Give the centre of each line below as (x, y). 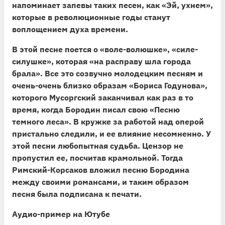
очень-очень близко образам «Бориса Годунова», (110, 85)
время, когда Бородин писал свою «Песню (96, 109)
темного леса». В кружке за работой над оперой (108, 121)
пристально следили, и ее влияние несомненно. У (111, 133)
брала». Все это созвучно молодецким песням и (107, 73)
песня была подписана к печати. (77, 194)
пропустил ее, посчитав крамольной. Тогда (97, 157)
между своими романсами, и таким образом (100, 182)
